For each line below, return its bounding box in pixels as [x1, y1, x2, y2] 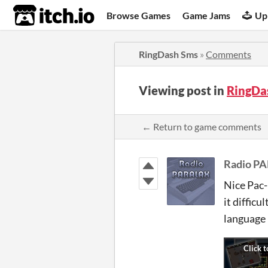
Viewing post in [139, 83, 227, 98]
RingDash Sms [139, 48, 198, 60]
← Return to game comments [142, 121, 261, 132]
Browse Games [106, 9, 171, 21]
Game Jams [182, 9, 231, 21]
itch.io [13, 4, 65, 28]
